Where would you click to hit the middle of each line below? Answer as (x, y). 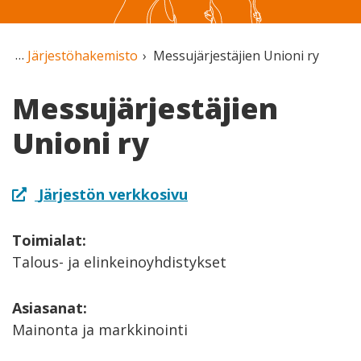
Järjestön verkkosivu (113, 194)
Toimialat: (49, 240)
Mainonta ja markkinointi (100, 329)
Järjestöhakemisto (83, 56)
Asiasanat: (50, 307)
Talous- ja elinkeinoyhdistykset (119, 261)
